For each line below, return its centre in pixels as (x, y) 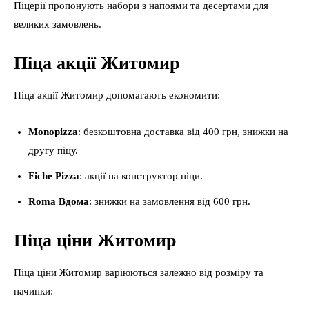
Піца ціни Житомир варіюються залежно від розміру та (139, 272)
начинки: (33, 291)
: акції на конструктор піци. (141, 176)
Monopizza (53, 132)
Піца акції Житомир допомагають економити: (117, 95)
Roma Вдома (59, 201)
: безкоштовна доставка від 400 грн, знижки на (183, 132)
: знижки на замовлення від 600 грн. (170, 201)
